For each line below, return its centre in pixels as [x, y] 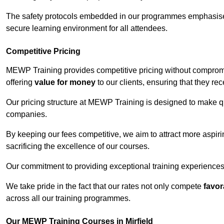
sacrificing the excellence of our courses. [78, 146]
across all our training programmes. [68, 198]
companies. [26, 114]
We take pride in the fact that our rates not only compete [105, 186]
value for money [65, 82]
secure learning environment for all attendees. [87, 28]
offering [20, 82]
